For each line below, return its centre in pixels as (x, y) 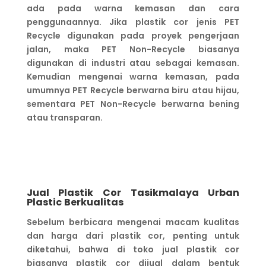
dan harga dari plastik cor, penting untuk (133, 236)
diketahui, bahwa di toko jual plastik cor (133, 249)
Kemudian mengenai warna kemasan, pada (133, 77)
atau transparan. (64, 118)
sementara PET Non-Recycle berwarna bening (133, 104)
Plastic (44, 202)
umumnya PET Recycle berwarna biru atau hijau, (133, 90)
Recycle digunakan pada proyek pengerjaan (133, 36)
